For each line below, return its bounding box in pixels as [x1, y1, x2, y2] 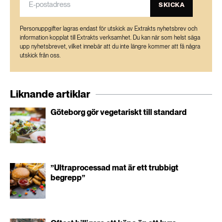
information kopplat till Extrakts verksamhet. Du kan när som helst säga [20, 34, 200, 41]
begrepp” [51, 173, 85, 182]
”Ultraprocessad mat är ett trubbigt [51, 163, 178, 172]
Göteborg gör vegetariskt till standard [51, 108, 187, 117]
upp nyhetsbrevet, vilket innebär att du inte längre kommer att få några [20, 43, 200, 50]
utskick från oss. [20, 52, 60, 59]
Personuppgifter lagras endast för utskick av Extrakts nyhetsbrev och [20, 25, 197, 32]
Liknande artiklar [10, 88, 90, 100]
